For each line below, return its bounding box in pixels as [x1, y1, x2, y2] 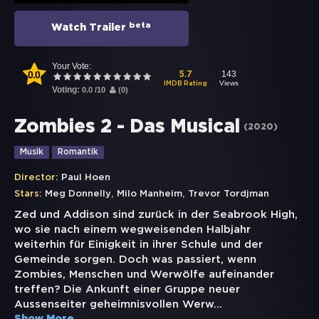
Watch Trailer [51, 23, 130, 33]
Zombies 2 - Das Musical [14, 119, 240, 136]
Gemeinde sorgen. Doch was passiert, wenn [14, 255, 256, 265]
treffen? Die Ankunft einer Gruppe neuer [14, 285, 240, 295]
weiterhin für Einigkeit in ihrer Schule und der [14, 240, 263, 250]
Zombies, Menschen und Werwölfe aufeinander [14, 270, 274, 280]
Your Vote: [52, 61, 91, 72]
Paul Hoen [61, 174, 110, 182]
